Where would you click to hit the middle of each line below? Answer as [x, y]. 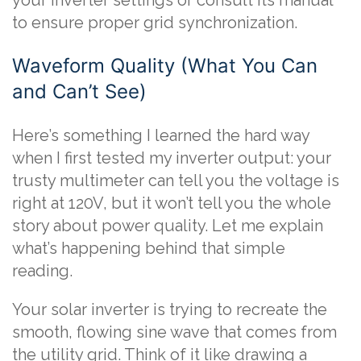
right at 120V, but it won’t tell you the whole [172, 203]
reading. [42, 271]
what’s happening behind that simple [149, 248]
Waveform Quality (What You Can [165, 66]
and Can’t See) [79, 91]
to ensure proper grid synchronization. [155, 23]
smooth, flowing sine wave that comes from [174, 332]
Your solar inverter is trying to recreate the [170, 309]
